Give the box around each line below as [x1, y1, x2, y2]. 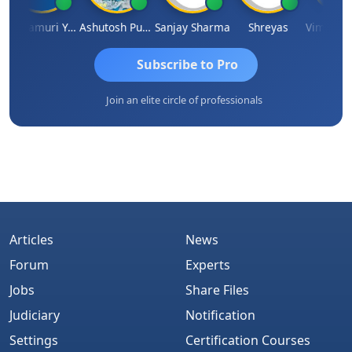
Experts [185, 255, 230, 273]
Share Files [185, 280, 249, 299]
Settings [9, 331, 58, 349]
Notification [185, 306, 255, 324]
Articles [9, 230, 53, 248]
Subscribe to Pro [136, 56, 238, 74]
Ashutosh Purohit [123, 19, 133, 35]
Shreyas [229, 19, 269, 35]
